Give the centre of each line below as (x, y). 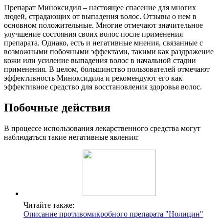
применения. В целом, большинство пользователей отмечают (107, 69)
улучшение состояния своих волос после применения (93, 34)
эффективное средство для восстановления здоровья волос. (103, 87)
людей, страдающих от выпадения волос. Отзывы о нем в (100, 17)
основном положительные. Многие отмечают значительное (103, 25)
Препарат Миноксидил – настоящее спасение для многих (100, 8)
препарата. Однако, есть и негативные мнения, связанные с (103, 43)
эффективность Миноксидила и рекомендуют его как (93, 78)
